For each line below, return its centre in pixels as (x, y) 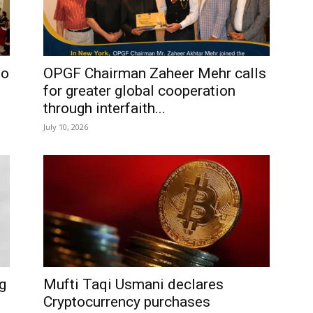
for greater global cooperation (139, 91)
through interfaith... (104, 108)
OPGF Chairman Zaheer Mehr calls (155, 73)
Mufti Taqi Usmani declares (133, 284)
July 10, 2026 (66, 127)
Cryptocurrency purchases (127, 302)
